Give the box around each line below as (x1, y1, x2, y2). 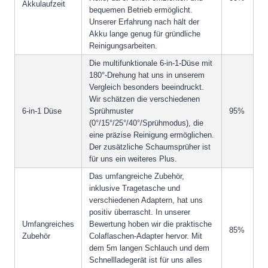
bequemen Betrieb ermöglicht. (89, 5, 193, 15)
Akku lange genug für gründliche (89, 29, 200, 39)
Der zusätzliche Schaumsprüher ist (89, 142, 211, 152)
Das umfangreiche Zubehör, (89, 172, 184, 181)
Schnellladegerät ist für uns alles (89, 255, 202, 265)
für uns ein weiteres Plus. (89, 154, 177, 164)
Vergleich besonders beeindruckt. (89, 83, 204, 92)
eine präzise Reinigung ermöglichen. (89, 130, 214, 140)
